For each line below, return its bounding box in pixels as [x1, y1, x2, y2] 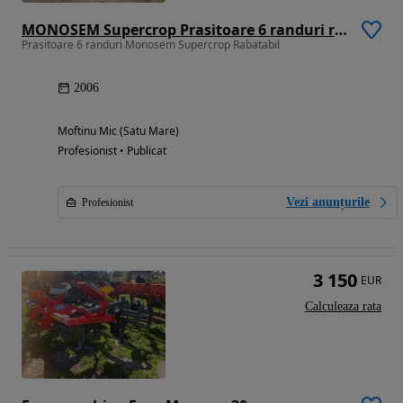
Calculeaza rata [305, 300, 381, 314]
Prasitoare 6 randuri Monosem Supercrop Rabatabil [22, 37, 280, 53]
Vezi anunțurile [286, 195, 370, 210]
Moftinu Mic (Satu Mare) [58, 123, 179, 139]
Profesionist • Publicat [58, 143, 166, 159]
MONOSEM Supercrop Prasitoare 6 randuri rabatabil [335, 20, 347, 40]
